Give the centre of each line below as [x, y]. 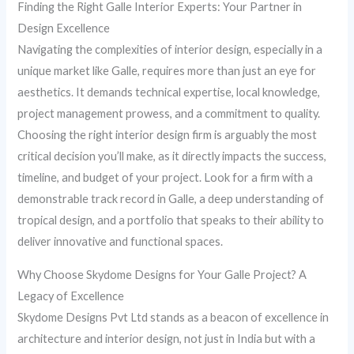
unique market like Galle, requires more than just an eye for [167, 70]
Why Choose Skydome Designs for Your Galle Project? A [162, 274]
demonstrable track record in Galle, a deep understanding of [171, 198]
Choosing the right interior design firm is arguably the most [168, 134]
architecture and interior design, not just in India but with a [167, 338]
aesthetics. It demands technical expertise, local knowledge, [169, 92]
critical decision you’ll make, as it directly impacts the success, [172, 156]
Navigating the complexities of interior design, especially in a [170, 49]
